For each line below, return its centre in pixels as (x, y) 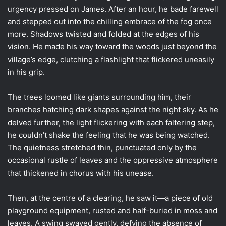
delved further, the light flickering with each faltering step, (111, 122)
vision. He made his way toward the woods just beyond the (112, 46)
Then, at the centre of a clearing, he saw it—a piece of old (110, 198)
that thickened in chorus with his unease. (81, 173)
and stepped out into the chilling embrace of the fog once (110, 21)
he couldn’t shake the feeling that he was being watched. (109, 135)
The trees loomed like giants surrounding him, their (99, 97)
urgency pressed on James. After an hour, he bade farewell (113, 9)
